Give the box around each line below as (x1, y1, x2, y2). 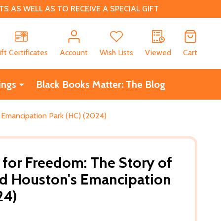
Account (60, 47, 88, 57)
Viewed (145, 47, 171, 57)
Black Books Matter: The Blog (36, 78, 165, 90)
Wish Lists (100, 47, 133, 57)
